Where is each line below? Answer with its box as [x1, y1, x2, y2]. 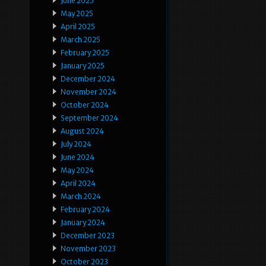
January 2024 [61, 218, 105, 227]
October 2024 [61, 100, 109, 110]
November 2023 [61, 244, 116, 254]
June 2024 [61, 153, 94, 162]
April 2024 [61, 179, 96, 188]
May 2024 [61, 166, 94, 175]
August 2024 [61, 126, 104, 136]
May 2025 [61, 9, 93, 18]
